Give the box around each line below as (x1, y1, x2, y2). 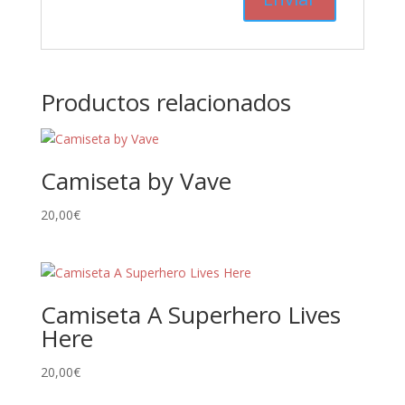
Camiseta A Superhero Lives (40, 298, 341, 332)
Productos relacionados (40, 86, 291, 118)
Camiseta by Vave (40, 165, 231, 197)
